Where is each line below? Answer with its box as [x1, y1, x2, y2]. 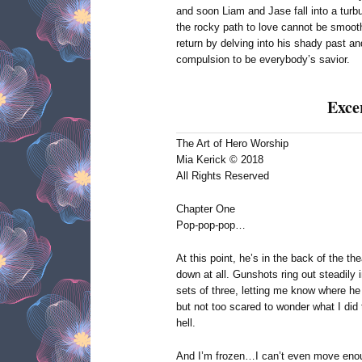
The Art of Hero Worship [176, 137, 288, 150]
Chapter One [176, 203, 235, 216]
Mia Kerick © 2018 [176, 154, 263, 166]
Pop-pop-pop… [176, 219, 246, 232]
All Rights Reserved [176, 170, 269, 183]
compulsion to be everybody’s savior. [176, 53, 350, 66]
